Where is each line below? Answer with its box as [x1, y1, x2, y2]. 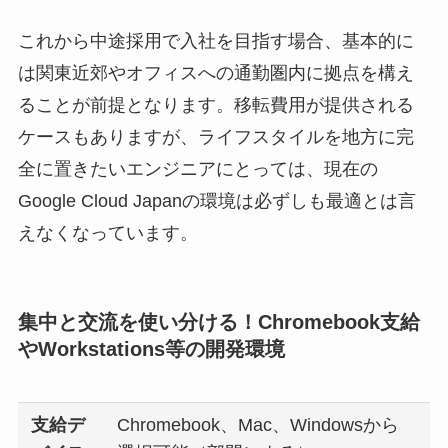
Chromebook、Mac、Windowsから [117, 414, 400, 435]
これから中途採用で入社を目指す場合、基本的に [17, 31, 414, 52]
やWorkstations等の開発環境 [17, 337, 285, 360]
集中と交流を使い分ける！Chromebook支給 [17, 310, 420, 333]
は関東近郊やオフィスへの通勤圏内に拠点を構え [17, 63, 414, 84]
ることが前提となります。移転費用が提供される [17, 95, 414, 116]
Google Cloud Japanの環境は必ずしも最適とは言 [17, 191, 416, 212]
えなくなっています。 [17, 223, 198, 244]
